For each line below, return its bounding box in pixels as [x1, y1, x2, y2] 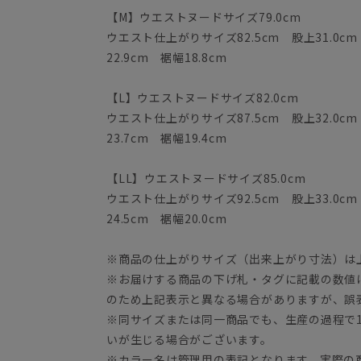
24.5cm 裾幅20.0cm [106, 210, 227, 226]
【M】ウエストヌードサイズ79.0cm [106, 8, 301, 25]
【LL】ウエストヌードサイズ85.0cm [106, 169, 306, 186]
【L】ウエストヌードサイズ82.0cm [106, 89, 299, 106]
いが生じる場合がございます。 [106, 330, 272, 347]
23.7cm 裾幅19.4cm [106, 129, 227, 146]
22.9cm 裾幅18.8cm [106, 48, 227, 65]
